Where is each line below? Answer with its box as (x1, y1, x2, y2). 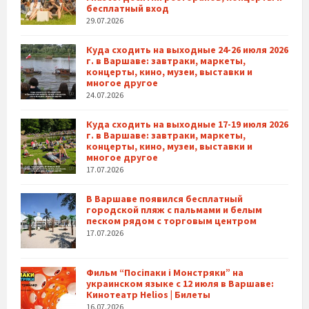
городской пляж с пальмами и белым (86, 203, 262, 216)
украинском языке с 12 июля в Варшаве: (86, 277, 274, 290)
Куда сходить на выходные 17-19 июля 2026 (86, 117, 288, 130)
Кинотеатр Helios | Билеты (86, 288, 210, 301)
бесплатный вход (86, 1, 169, 14)
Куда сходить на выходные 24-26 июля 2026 (86, 43, 288, 56)
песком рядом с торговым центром (86, 214, 257, 227)
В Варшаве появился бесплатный (86, 192, 243, 205)
